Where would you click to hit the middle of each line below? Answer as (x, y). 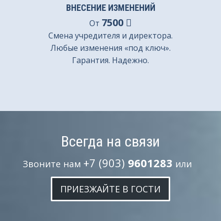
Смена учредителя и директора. (110, 36)
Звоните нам (53, 164)
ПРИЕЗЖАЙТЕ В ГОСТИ (110, 189)
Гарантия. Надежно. (110, 60)
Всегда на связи (110, 141)
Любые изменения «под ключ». (110, 48)
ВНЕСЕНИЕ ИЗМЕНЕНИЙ (110, 8)
